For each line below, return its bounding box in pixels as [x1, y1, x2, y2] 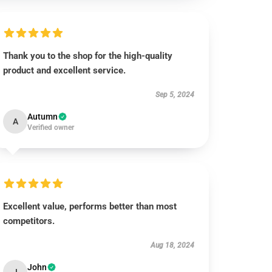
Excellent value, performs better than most [3, 201, 177, 212]
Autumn [27, 112, 58, 121]
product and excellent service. [3, 65, 126, 76]
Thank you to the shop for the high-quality [3, 50, 173, 61]
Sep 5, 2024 [155, 90, 194, 99]
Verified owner [27, 123, 75, 132]
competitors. [3, 216, 55, 226]
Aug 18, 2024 [150, 241, 194, 250]
